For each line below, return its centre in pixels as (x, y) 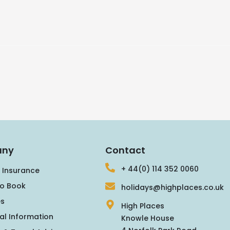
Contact (125, 150)
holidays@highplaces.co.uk (173, 188)
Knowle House (148, 218)
